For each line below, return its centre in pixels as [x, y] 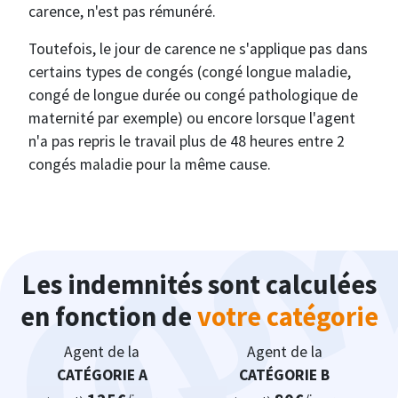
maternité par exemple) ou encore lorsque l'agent [192, 119]
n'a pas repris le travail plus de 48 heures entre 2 [187, 142]
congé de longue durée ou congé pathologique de [193, 96]
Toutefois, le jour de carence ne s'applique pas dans [198, 49]
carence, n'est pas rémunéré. [122, 12]
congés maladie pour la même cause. [150, 165]
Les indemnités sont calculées [199, 285]
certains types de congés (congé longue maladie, [190, 72]
